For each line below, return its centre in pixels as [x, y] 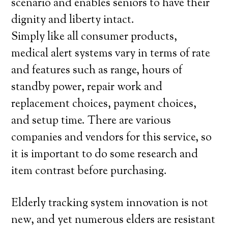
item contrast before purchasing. [89, 172]
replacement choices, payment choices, [104, 104]
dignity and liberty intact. [73, 20]
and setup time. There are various [91, 121]
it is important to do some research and [105, 155]
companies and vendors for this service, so [112, 138]
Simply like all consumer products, [94, 37]
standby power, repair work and [87, 88]
